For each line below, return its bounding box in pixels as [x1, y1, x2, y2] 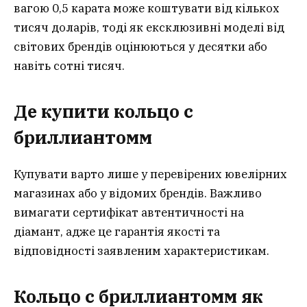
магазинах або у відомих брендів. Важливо [14, 185, 262, 201]
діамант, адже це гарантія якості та [14, 223, 220, 239]
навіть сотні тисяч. [14, 58, 125, 74]
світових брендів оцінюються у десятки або [14, 39, 267, 55]
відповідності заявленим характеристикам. [14, 243, 269, 258]
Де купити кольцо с [14, 100, 193, 123]
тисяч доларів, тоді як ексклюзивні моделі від [14, 20, 284, 36]
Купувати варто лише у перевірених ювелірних [14, 166, 287, 182]
